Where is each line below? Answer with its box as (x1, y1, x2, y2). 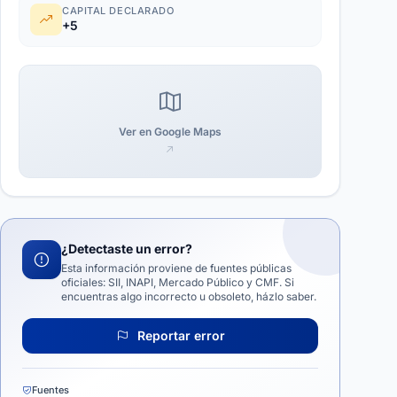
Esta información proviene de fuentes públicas (61, 261, 292, 275)
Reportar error (133, 328, 225, 343)
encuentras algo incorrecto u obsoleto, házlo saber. (61, 290, 316, 303)
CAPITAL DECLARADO (62, 4, 175, 17)
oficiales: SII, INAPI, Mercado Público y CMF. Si (61, 276, 294, 289)
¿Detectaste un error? (61, 241, 192, 256)
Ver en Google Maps (119, 125, 222, 138)
